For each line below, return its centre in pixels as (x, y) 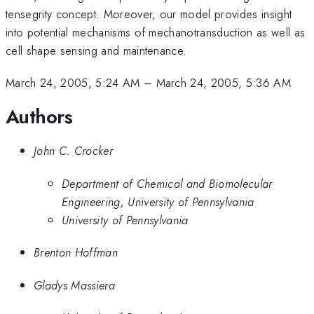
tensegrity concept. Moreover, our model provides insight (149, 14)
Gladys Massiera (74, 285)
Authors (39, 116)
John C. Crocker (73, 151)
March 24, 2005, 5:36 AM (224, 83)
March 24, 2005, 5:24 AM (73, 83)
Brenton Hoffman (76, 253)
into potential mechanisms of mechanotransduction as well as (156, 32)
